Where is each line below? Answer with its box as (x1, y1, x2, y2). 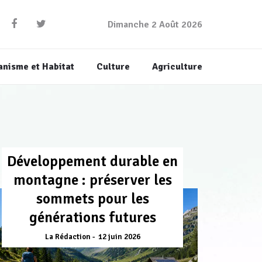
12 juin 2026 (98, 232, 140, 242)
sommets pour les (36, 189, 149, 208)
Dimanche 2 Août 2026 (108, 19, 202, 31)
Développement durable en (7, 152, 178, 171)
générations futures (29, 208, 156, 227)
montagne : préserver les (13, 171, 172, 189)
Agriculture (151, 61, 202, 73)
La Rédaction (44, 232, 91, 242)
